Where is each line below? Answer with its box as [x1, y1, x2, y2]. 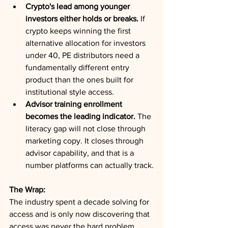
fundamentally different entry [25, 63, 131, 72]
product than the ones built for [25, 75, 135, 84]
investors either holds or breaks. [25, 14, 138, 23]
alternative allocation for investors [25, 39, 148, 47]
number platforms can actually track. [25, 161, 154, 169]
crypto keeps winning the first [25, 26, 133, 35]
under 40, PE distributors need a [25, 51, 141, 60]
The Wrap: [9, 185, 45, 194]
